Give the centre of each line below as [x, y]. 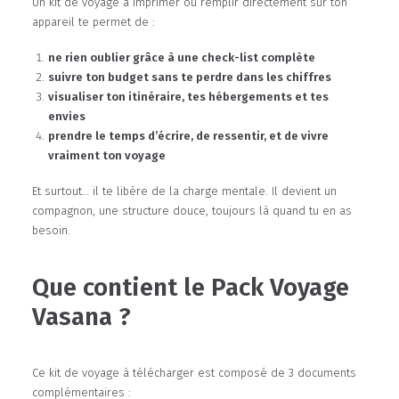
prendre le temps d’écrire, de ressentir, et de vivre [188, 136]
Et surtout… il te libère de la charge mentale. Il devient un [184, 191]
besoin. [51, 230]
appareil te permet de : [94, 22]
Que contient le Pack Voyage [191, 287]
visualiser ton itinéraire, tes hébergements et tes [188, 97]
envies [67, 116]
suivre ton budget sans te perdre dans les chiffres [190, 77]
